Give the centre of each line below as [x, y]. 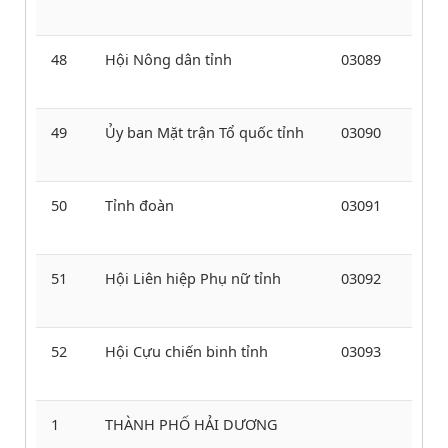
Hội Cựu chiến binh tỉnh [186, 350]
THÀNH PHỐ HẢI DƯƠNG [191, 423]
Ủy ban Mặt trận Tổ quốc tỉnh [204, 131]
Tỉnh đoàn [139, 204]
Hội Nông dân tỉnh [168, 58]
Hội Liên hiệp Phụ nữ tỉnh [193, 277]
